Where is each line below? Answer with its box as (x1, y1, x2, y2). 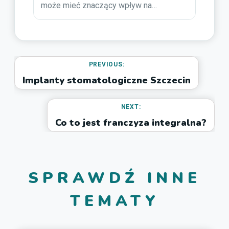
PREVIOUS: (88, 60, 125, 68)
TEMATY (70, 190, 159, 212)
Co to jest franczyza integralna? (55, 116, 207, 129)
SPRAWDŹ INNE (28, 167, 201, 189)
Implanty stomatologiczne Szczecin (22, 74, 191, 86)
